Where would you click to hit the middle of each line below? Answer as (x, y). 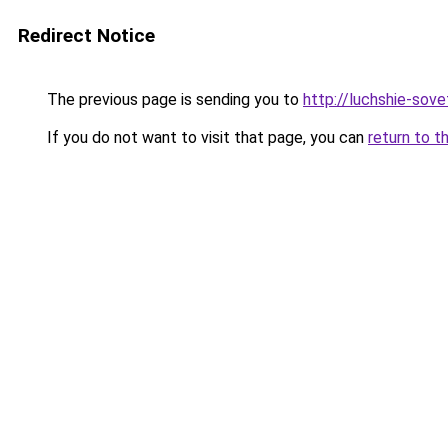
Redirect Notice (86, 35)
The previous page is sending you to (173, 99)
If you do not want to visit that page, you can (205, 137)
